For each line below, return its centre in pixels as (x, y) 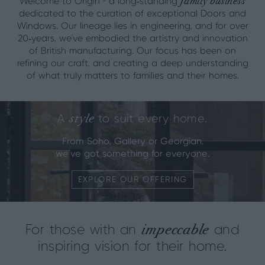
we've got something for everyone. (132, 154)
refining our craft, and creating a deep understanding (132, 64)
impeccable (175, 229)
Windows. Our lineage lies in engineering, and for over (132, 26)
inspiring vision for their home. (132, 247)
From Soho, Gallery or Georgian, (132, 142)
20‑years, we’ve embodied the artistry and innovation (132, 39)
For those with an (83, 230)
